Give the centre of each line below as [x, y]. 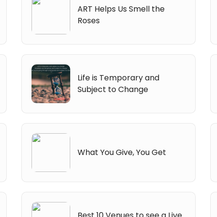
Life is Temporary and [119, 77]
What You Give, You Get [122, 152]
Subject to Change [113, 89]
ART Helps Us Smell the [121, 9]
